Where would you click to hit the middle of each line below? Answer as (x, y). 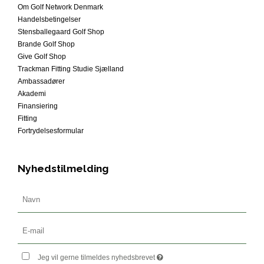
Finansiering (38, 106)
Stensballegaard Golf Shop (61, 32)
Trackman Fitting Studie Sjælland (71, 69)
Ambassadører (41, 82)
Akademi (32, 94)
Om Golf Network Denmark (60, 7)
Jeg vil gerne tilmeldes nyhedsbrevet (98, 258)
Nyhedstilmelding (63, 169)
